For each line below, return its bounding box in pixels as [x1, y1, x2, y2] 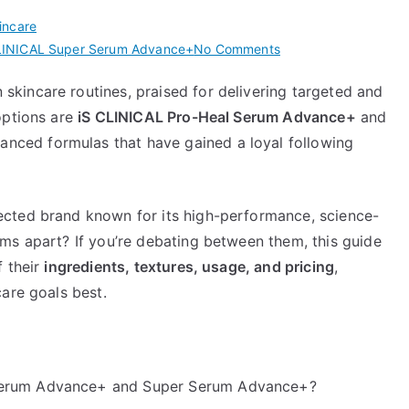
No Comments [194, 40, 280, 57]
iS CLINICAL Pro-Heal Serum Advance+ [78, 107, 356, 126]
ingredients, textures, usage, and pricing [44, 257, 335, 276]
